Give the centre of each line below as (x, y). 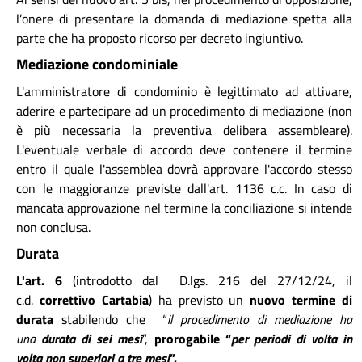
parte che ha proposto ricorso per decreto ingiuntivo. (160, 38)
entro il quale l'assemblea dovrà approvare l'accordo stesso (184, 168)
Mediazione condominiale (97, 64)
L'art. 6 (44, 280)
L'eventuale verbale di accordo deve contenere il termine (184, 149)
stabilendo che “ (110, 319)
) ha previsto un (196, 299)
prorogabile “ (192, 338)
